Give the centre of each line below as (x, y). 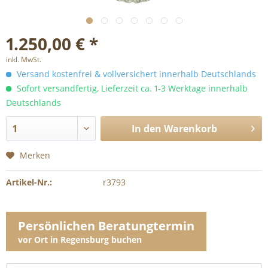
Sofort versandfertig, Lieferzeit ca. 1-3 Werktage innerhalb (131, 88)
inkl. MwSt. (24, 60)
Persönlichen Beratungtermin (106, 226)
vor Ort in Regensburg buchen (80, 240)
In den (146, 129)
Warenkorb (190, 129)
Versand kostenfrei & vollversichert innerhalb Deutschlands (135, 74)
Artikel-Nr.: (29, 182)
